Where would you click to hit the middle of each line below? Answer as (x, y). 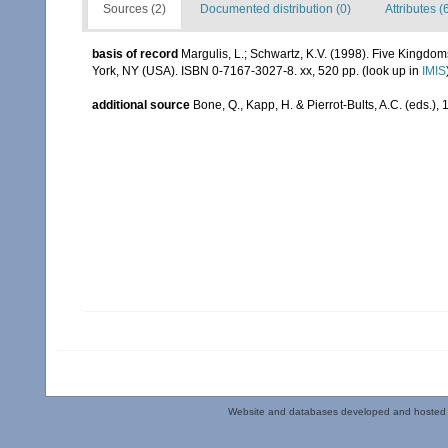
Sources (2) (134, 9)
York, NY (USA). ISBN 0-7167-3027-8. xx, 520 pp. (225, 71)
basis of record (135, 54)
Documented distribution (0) (275, 9)
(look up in (390, 71)
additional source (141, 105)
